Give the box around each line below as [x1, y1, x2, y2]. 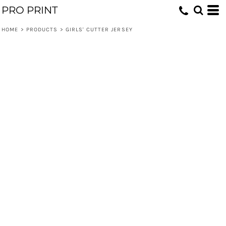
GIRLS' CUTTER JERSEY [65, 26, 133, 33]
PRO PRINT [2, 4, 58, 16]
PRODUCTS [26, 26, 58, 33]
